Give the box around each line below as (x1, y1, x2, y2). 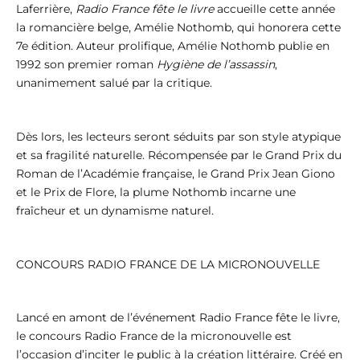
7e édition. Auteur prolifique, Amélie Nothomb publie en (16, 38, 329, 53)
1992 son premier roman (16, 56, 157, 72)
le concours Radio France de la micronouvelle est (16, 329, 292, 344)
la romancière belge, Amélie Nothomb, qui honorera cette (16, 19, 341, 35)
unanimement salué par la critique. (16, 75, 212, 90)
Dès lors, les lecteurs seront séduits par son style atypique (16, 129, 341, 144)
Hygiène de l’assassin (157, 56, 275, 72)
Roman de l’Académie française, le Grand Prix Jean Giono (16, 166, 335, 181)
